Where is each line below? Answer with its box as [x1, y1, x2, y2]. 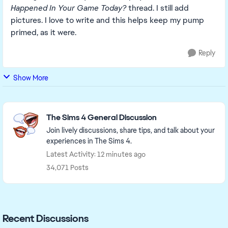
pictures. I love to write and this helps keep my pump [11, 15, 204, 25]
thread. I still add [126, 3, 189, 13]
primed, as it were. [11, 27, 76, 38]
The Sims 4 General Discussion [46, 112, 157, 123]
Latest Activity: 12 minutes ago [46, 150, 146, 159]
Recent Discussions [3, 212, 89, 225]
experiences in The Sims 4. [46, 136, 132, 146]
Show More [13, 73, 48, 82]
